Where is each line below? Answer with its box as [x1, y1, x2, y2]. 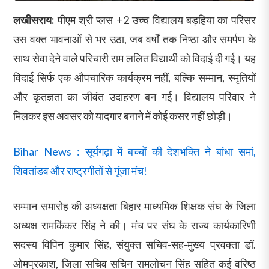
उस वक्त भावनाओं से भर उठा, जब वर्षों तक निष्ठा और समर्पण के [13, 32, 256, 46]
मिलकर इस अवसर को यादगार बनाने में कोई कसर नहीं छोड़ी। [13, 109, 233, 122]
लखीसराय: [13, 13, 55, 26]
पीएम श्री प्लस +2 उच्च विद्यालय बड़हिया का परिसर [54, 13, 256, 26]
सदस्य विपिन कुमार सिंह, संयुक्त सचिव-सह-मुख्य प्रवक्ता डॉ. [13, 237, 256, 251]
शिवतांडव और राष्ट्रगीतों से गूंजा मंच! [13, 163, 148, 177]
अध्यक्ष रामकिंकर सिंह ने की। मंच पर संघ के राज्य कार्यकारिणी [13, 218, 256, 232]
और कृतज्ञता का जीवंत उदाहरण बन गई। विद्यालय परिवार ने [13, 89, 256, 103]
